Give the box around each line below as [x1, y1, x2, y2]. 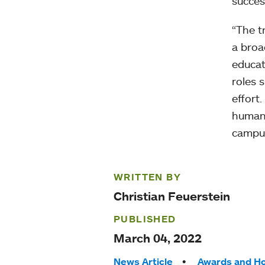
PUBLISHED [113, 212, 176, 225]
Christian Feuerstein [113, 188, 230, 203]
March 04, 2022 [113, 230, 202, 245]
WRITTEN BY [113, 170, 181, 183]
